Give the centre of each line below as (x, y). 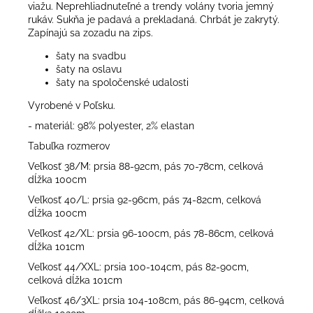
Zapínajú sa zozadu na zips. (92, 32)
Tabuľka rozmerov (69, 146)
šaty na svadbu (91, 56)
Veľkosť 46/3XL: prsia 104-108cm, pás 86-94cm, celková (156, 300)
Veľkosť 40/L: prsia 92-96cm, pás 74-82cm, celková (145, 199)
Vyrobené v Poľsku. (72, 105)
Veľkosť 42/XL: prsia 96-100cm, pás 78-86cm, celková (151, 233)
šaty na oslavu (89, 69)
